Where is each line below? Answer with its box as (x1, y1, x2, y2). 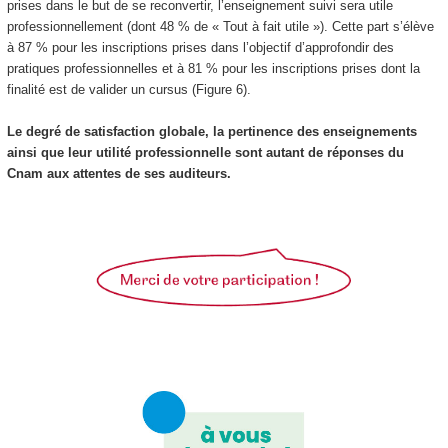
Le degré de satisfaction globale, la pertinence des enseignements (6, 123, 417, 139)
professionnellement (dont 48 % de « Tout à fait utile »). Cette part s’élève (6, 18, 434, 34)
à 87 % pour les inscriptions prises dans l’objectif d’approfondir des (6, 39, 394, 55)
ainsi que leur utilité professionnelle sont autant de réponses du (6, 144, 404, 160)
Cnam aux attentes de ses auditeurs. (6, 165, 231, 181)
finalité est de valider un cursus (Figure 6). (6, 81, 251, 97)
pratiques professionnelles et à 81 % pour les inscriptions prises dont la (6, 60, 420, 76)
